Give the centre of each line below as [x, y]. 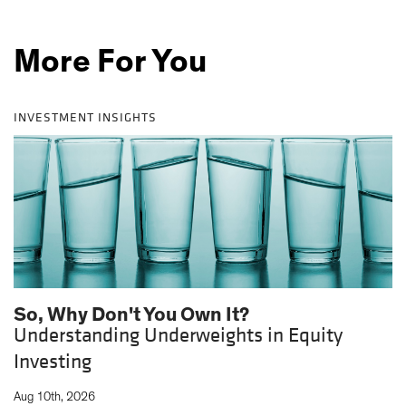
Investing [53, 362]
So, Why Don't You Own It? [131, 315]
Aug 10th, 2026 [54, 397]
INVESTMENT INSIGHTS [85, 118]
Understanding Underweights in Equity [178, 336]
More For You [110, 62]
